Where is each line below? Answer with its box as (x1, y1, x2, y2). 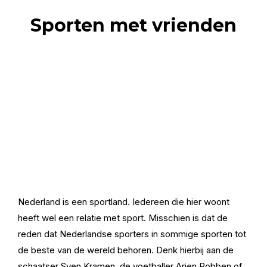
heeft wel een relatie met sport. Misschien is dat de (18, 212, 228, 223)
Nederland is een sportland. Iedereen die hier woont (18, 196, 229, 207)
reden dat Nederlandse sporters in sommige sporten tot (18, 228, 246, 240)
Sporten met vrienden (30, 14, 237, 36)
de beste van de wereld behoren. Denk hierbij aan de (18, 244, 234, 256)
